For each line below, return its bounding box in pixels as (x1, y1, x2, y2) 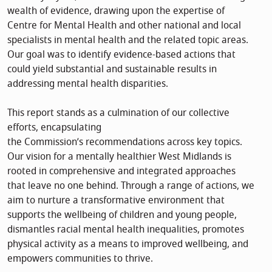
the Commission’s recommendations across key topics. (7, 134, 242, 149)
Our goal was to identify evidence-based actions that (7, 47, 236, 62)
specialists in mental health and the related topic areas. (7, 32, 248, 47)
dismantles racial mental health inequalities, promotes (7, 222, 244, 237)
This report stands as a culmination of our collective (7, 105, 229, 120)
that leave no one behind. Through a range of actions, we (7, 178, 254, 193)
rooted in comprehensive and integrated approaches (7, 163, 236, 178)
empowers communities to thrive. (7, 251, 153, 266)
